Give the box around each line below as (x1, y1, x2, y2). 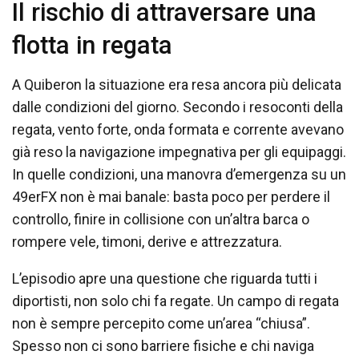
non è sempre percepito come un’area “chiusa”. (12, 315, 310, 333)
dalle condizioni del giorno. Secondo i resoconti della (12, 99, 343, 116)
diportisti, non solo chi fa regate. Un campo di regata (12, 292, 339, 310)
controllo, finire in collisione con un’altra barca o (12, 211, 309, 228)
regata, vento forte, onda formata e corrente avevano (12, 121, 344, 139)
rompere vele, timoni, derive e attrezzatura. (12, 233, 282, 251)
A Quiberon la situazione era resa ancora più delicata (12, 76, 341, 94)
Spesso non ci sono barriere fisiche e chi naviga (12, 337, 314, 355)
